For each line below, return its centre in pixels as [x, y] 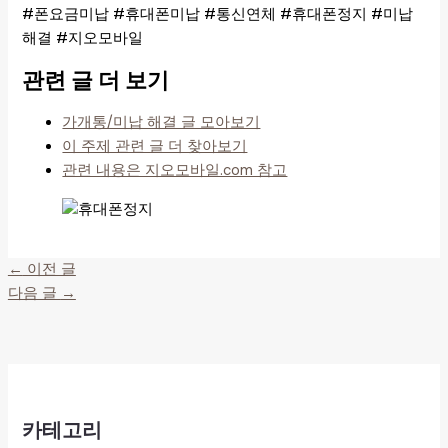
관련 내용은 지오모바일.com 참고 [175, 171]
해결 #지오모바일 [83, 38]
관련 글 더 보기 [96, 80]
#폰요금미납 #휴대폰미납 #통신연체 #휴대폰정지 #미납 [218, 14]
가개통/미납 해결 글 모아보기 [161, 123]
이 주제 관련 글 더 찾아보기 [155, 147]
